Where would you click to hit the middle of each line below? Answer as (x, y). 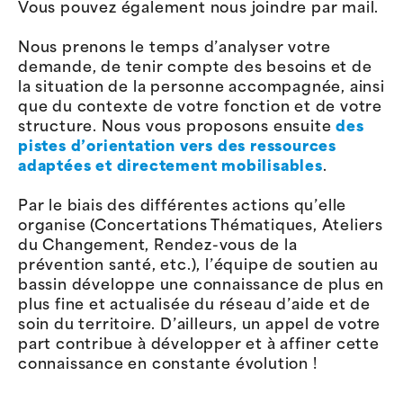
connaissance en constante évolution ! (168, 366)
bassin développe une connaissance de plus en (201, 287)
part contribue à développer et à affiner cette (199, 346)
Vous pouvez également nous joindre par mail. (199, 9)
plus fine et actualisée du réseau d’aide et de (194, 306)
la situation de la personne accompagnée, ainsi (201, 89)
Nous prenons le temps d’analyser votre (175, 49)
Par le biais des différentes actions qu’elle (183, 207)
